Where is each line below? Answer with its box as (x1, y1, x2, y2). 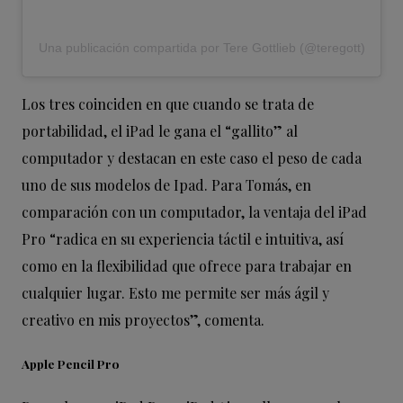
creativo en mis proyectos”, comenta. (22, 310, 264, 330)
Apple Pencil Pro (22, 355, 120, 372)
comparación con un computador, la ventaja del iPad (22, 202, 367, 222)
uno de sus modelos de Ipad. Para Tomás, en (22, 175, 311, 195)
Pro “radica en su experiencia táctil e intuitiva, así (22, 229, 344, 249)
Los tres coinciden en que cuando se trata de (22, 94, 314, 114)
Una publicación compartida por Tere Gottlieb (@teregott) (38, 40, 365, 56)
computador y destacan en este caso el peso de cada (22, 148, 362, 168)
